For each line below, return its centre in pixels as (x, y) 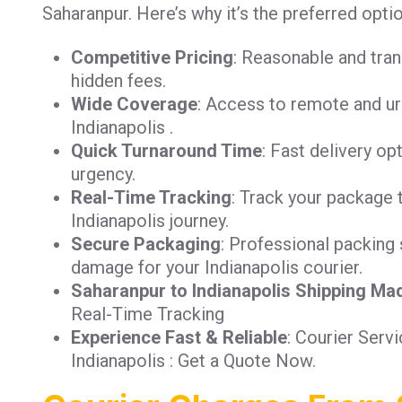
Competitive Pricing (152, 57)
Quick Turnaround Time (166, 150)
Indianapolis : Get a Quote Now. (193, 360)
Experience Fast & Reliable (179, 337)
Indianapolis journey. (150, 220)
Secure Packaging (146, 244)
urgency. (103, 174)
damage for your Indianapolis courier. (217, 267)
